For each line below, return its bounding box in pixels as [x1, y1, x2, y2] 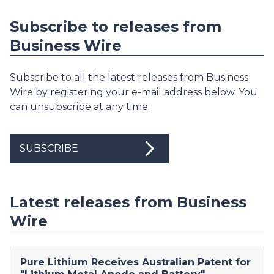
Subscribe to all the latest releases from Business [10, 72, 248, 84]
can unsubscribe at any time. [10, 101, 150, 113]
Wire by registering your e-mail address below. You [10, 86, 257, 98]
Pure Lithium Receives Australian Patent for [20, 256, 251, 268]
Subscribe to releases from [10, 18, 221, 36]
